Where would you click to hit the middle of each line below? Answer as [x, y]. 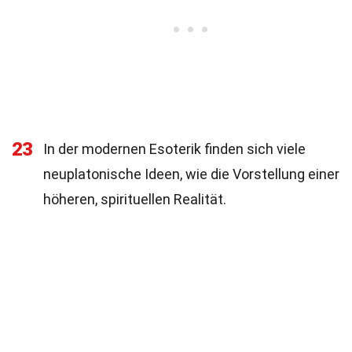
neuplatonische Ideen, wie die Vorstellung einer [191, 174]
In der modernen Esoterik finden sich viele [174, 149]
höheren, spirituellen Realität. [135, 199]
